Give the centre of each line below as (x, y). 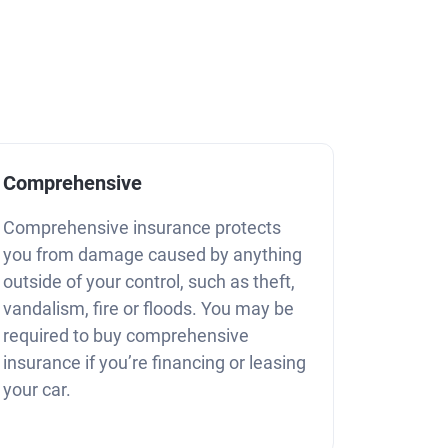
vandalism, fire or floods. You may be (148, 308)
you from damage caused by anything (152, 254)
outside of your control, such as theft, (149, 281)
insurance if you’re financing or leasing (154, 362)
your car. (37, 389)
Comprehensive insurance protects (142, 227)
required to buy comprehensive (126, 335)
